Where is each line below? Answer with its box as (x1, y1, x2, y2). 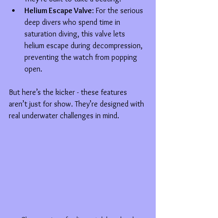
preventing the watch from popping (24, 53, 139, 62)
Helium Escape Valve (24, 6, 92, 15)
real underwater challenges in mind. (9, 111, 119, 120)
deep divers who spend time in (24, 18, 122, 27)
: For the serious (92, 6, 145, 15)
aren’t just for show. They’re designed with (9, 99, 146, 109)
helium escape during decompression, (24, 41, 145, 50)
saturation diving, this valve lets (24, 29, 127, 38)
